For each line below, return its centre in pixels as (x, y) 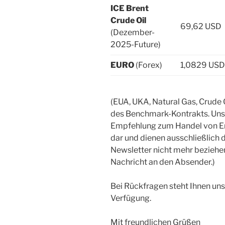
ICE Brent (130, 8)
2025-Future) (136, 44)
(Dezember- (133, 32)
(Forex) (149, 65)
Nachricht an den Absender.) (163, 162)
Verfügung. (131, 198)
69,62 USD (201, 26)
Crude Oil (128, 20)
